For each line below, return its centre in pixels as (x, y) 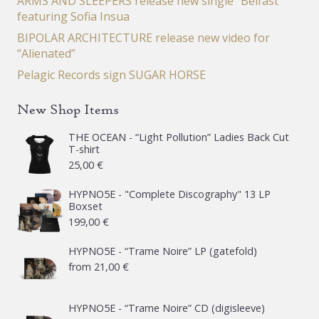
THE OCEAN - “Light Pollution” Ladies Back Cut (179, 137)
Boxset (85, 206)
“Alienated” (46, 53)
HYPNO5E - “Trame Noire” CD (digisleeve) (167, 308)
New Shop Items (68, 109)
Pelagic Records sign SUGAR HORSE (111, 74)
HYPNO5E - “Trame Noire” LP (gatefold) (163, 251)
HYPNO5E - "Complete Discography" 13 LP (169, 194)
